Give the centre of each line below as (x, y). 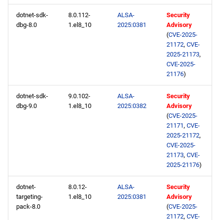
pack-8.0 (28, 206)
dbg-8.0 (27, 25)
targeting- (29, 197)
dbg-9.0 (27, 106)
